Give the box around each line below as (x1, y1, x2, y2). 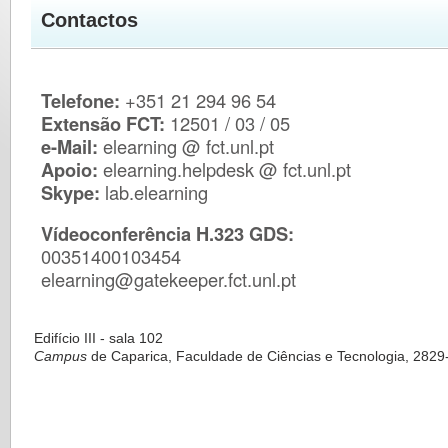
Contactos (41, 8, 138, 31)
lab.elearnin (100, 178, 199, 205)
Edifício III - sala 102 (34, 329, 163, 346)
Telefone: (41, 86, 121, 114)
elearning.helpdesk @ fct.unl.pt (98, 155, 352, 182)
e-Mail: (41, 132, 99, 160)
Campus (34, 347, 87, 364)
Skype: (41, 178, 101, 206)
